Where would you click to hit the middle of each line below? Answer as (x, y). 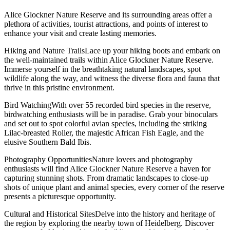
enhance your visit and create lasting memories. (80, 33)
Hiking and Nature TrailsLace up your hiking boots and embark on (112, 50)
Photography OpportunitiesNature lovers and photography (98, 159)
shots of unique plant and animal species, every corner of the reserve (114, 187)
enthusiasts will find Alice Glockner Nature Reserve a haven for (107, 168)
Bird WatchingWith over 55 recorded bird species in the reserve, (108, 105)
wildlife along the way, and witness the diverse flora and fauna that (112, 78)
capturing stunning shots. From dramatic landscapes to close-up (106, 178)
